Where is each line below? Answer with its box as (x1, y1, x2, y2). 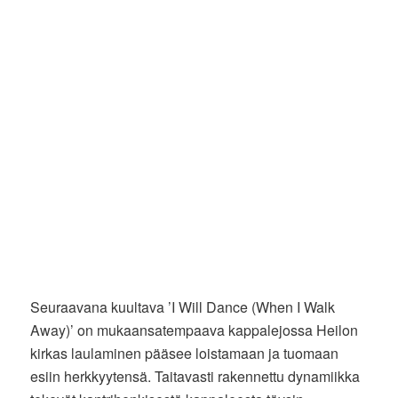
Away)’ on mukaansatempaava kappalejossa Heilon (30, 319, 359, 340)
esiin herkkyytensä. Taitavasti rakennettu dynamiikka (30, 365, 361, 386)
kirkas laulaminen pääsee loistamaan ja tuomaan (30, 342, 339, 363)
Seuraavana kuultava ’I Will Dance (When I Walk (30, 296, 336, 317)
